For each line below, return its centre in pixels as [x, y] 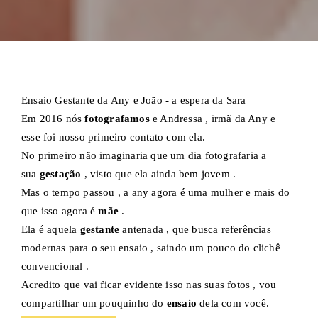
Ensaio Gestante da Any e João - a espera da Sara [134, 100]
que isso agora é [59, 211]
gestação [59, 174]
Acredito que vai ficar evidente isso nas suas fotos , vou [149, 285]
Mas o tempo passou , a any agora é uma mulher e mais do [156, 193]
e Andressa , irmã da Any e [213, 119]
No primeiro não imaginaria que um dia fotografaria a [144, 156]
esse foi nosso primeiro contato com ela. [113, 137]
